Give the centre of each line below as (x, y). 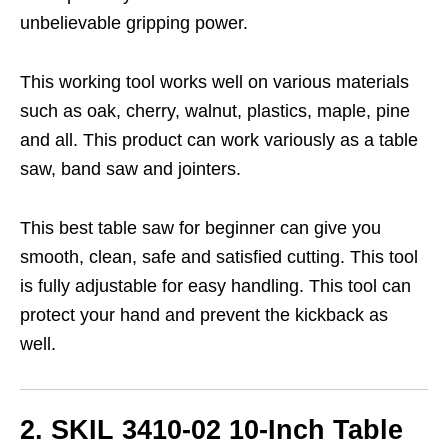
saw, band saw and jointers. (130, 169)
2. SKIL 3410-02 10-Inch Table (211, 430)
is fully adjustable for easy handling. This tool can (215, 286)
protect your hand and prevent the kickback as (204, 315)
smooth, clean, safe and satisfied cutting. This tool (219, 257)
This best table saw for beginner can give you (200, 228)
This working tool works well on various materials (214, 82)
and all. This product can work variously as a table (219, 140)
